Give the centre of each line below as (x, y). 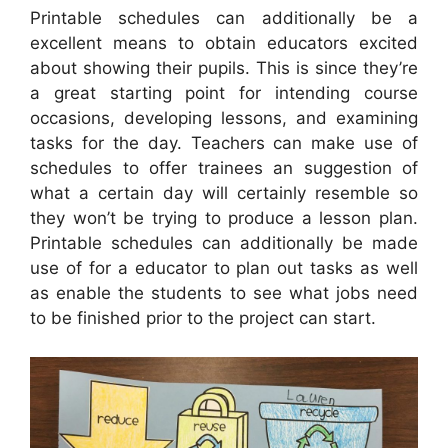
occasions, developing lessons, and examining (224, 118)
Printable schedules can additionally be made (224, 243)
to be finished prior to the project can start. (203, 318)
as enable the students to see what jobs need (224, 293)
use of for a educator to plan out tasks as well (224, 268)
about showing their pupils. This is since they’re (224, 68)
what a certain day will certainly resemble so (224, 193)
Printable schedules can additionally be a (224, 18)
